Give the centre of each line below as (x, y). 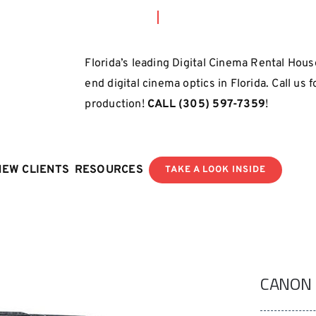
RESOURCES (109, 170)
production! (116, 104)
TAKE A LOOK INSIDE (215, 170)
